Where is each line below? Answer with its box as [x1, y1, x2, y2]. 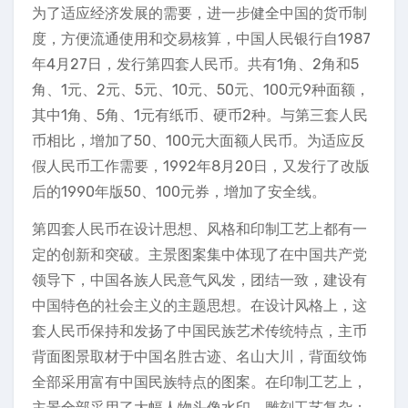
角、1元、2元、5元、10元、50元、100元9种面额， [32, 81, 370, 98]
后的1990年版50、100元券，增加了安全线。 [32, 183, 326, 200]
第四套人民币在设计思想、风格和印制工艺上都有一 [32, 220, 367, 238]
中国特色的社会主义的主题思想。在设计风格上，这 [32, 297, 367, 314]
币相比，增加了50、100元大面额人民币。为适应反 [32, 132, 365, 149]
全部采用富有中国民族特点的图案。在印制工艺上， [32, 373, 367, 391]
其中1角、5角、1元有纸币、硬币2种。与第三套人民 [32, 107, 368, 124]
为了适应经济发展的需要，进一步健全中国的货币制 [32, 5, 367, 22]
